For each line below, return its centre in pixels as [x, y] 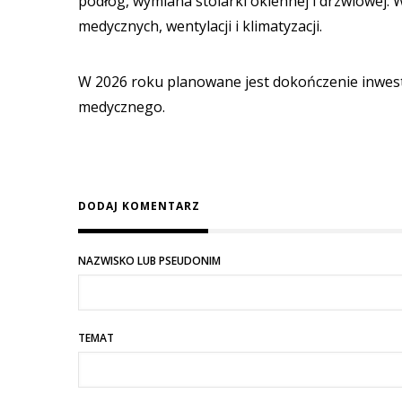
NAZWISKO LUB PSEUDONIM [149, 260]
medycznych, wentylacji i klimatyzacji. [202, 26]
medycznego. [122, 107]
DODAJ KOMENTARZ [139, 205]
